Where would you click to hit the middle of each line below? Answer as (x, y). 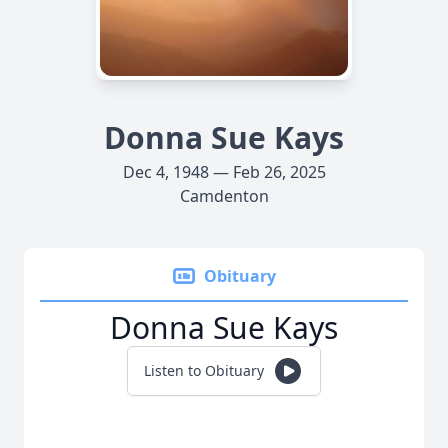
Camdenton (224, 196)
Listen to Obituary (204, 370)
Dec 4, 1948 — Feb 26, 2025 (224, 172)
